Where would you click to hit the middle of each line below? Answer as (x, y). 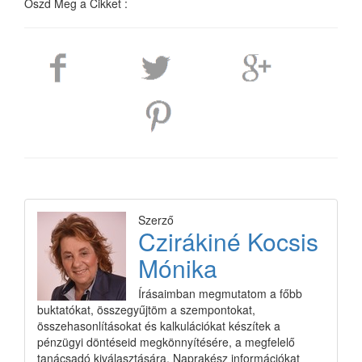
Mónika (178, 268)
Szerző (156, 220)
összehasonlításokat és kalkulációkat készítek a (159, 326)
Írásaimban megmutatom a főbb (220, 294)
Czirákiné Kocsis (228, 242)
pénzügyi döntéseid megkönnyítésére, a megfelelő (166, 342)
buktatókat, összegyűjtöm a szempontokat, (146, 310)
